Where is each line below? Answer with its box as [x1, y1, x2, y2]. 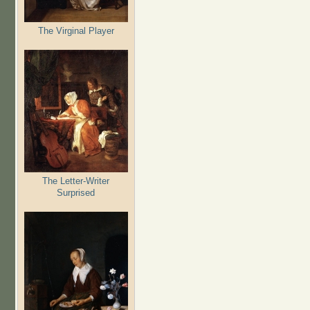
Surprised [57, 187, 95, 198]
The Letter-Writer [42, 175, 109, 186]
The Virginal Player [37, 25, 114, 36]
